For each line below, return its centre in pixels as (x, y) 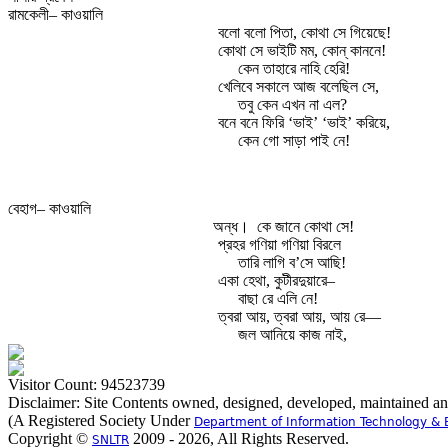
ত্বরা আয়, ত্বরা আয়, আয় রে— (299, 316)
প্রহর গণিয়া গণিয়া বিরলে (279, 244)
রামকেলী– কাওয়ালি (55, 14)
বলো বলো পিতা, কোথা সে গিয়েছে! (304, 32)
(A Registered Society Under (101, 420)
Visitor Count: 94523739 (86, 384)
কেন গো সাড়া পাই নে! (294, 140)
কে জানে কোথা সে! (305, 226)
